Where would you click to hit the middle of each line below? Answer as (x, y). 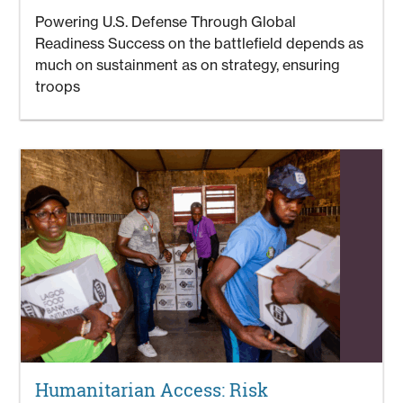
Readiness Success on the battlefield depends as (200, 43)
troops (58, 86)
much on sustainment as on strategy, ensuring (188, 64)
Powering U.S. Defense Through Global (166, 21)
